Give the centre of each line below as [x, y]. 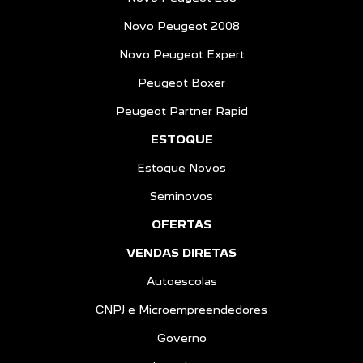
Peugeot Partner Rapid [181, 111]
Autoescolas [181, 281]
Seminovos [181, 196]
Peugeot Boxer [181, 82]
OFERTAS [181, 224]
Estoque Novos [181, 167]
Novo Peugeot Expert [181, 54]
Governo [181, 337]
